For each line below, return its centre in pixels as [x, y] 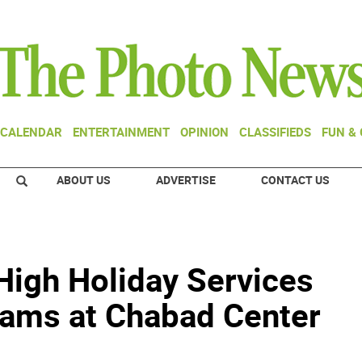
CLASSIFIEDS [275, 132]
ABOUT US [84, 180]
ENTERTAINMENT [121, 132]
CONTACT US [295, 180]
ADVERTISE [186, 180]
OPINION [204, 132]
